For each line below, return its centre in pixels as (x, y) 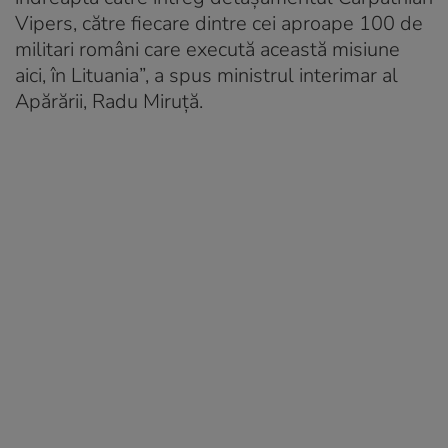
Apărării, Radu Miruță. (109, 102)
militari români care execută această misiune (207, 50)
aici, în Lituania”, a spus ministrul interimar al (206, 76)
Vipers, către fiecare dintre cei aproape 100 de (219, 24)
